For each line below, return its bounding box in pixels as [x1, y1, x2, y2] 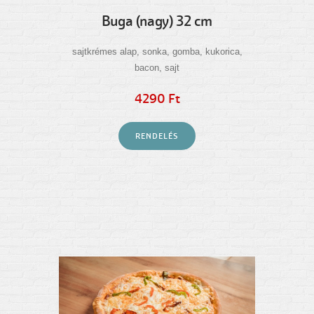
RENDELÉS [135, 130, 179, 141]
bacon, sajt [135, 62, 179, 73]
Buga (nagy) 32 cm [101, 12, 213, 30]
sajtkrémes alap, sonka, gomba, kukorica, [71, 46, 243, 57]
